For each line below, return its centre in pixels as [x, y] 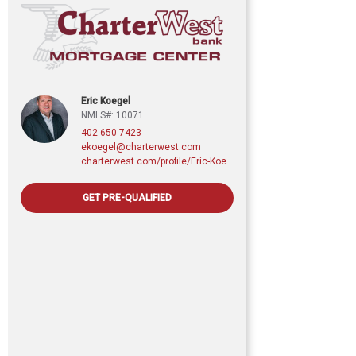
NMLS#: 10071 [112, 115]
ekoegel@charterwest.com [141, 147]
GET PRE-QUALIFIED [127, 197]
